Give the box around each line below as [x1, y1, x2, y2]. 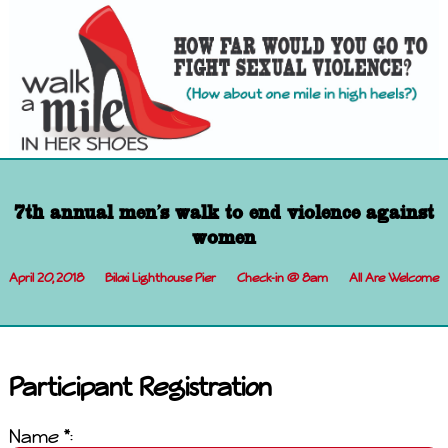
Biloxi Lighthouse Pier [104, 269, 216, 285]
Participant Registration [8, 371, 272, 402]
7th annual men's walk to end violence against [13, 199, 434, 225]
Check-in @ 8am [236, 269, 328, 285]
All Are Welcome [349, 269, 439, 285]
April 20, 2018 [8, 269, 84, 285]
